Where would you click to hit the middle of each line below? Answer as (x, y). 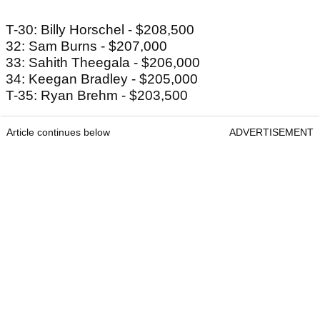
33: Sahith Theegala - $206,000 (103, 63)
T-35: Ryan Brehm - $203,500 (97, 96)
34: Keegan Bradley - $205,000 (102, 79)
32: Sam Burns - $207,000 (86, 46)
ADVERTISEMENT (271, 132)
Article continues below (58, 132)
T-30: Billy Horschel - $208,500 (100, 30)
